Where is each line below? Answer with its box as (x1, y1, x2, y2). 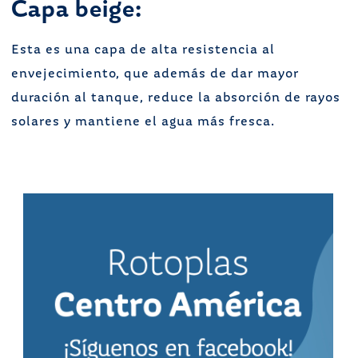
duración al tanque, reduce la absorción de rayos (11, 92, 340, 105)
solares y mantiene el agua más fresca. (11, 116, 275, 129)
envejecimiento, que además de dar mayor (11, 68, 299, 81)
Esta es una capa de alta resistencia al (11, 44, 275, 57)
